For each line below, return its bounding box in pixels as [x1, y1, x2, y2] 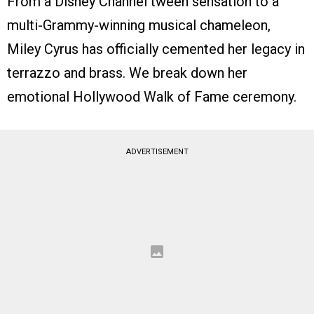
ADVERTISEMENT [125, 146, 189, 156]
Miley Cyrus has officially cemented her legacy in [7, 40, 305, 57]
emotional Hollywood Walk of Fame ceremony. [7, 88, 296, 105]
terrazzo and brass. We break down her [7, 64, 247, 81]
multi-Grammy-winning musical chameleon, [7, 16, 271, 34]
